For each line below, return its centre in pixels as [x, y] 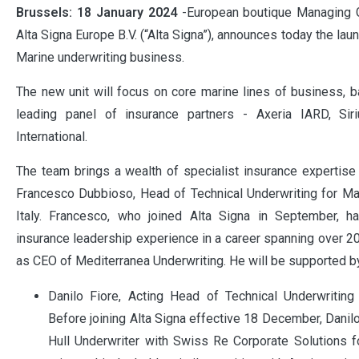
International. [52, 137]
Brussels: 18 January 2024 [97, 12]
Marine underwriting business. [100, 57]
